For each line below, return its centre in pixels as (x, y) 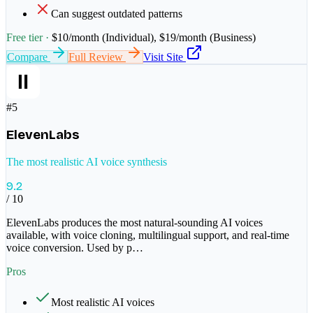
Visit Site (165, 57)
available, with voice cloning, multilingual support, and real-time (148, 235)
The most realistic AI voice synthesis (87, 161)
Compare (29, 57)
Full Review (97, 57)
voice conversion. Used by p (69, 247)
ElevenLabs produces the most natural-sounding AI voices (134, 222)
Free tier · (29, 38)
